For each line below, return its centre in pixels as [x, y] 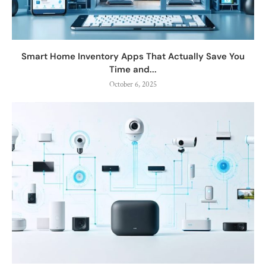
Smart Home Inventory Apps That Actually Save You [133, 56]
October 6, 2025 [133, 84]
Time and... [133, 69]
